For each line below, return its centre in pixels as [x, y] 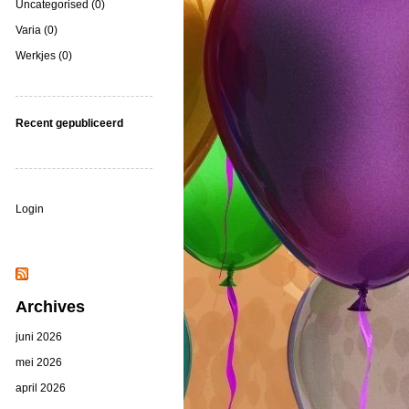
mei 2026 [39, 362]
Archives [50, 306]
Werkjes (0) [44, 55]
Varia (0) [37, 30]
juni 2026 [39, 336]
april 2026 [41, 388]
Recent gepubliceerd [69, 123]
